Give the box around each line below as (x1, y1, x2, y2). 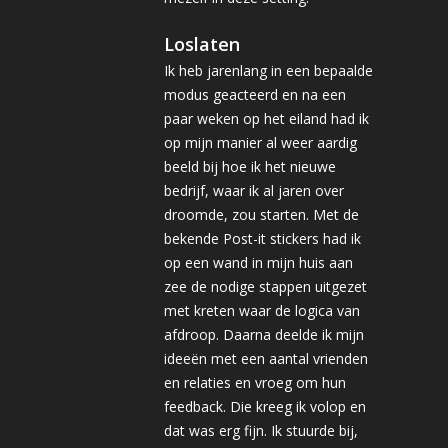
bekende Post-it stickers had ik (164, 229, 361, 248)
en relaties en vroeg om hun (164, 373, 346, 392)
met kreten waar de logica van (164, 301, 360, 320)
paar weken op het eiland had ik (164, 109, 369, 128)
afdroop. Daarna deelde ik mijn (164, 325, 364, 344)
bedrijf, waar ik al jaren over (164, 181, 344, 200)
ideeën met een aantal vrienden (164, 349, 368, 368)
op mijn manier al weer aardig (164, 133, 357, 152)
